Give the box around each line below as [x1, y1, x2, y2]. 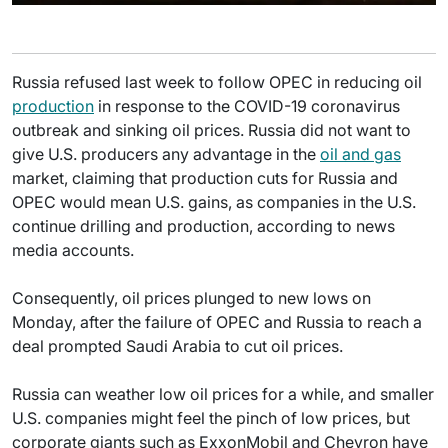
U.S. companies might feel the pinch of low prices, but [12, 408, 410, 428]
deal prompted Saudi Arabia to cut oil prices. [12, 336, 343, 356]
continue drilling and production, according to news [12, 216, 395, 236]
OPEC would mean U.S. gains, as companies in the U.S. [12, 192, 416, 212]
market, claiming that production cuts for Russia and [12, 168, 398, 188]
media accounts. [12, 240, 134, 260]
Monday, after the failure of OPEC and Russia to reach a [12, 312, 422, 332]
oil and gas [320, 144, 401, 164]
